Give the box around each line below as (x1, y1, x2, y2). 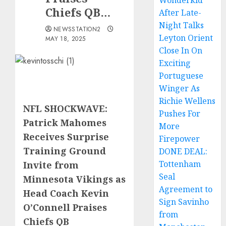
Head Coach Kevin (23, 187, 109, 199)
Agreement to (159, 184, 213, 195)
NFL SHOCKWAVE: (23, 102, 107, 115)
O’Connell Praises (23, 201, 107, 213)
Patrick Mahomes (23, 117, 106, 129)
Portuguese (159, 70, 204, 81)
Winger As (159, 83, 200, 94)
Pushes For (159, 108, 201, 119)
